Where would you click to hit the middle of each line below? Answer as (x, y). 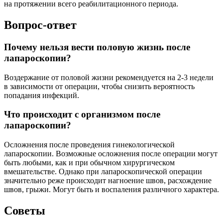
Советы (25, 211)
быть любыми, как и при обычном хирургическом (89, 163)
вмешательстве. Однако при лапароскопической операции (103, 172)
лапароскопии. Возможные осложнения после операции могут (111, 154)
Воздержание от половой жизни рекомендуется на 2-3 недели (109, 77)
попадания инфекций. (42, 95)
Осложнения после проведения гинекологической (89, 145)
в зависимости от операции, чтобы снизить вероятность (99, 86)
